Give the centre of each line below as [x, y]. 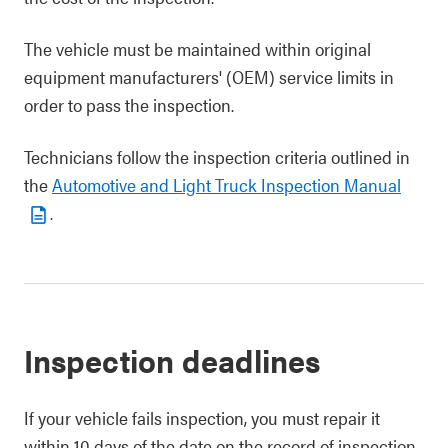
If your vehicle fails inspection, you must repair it [202, 417]
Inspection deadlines [172, 359]
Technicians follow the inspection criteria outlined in [217, 156]
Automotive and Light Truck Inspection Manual [226, 184]
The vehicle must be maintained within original [197, 48]
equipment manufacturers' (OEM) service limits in [209, 76]
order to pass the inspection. [129, 104]
